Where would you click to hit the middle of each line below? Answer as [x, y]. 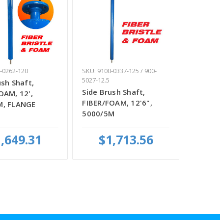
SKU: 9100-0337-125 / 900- [120, 70]
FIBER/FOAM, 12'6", [117, 102]
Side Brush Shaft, [114, 92]
